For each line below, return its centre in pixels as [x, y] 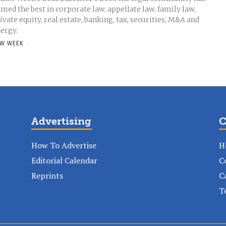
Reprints [47, 176]
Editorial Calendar [64, 160]
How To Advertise [64, 145]
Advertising [61, 121]
